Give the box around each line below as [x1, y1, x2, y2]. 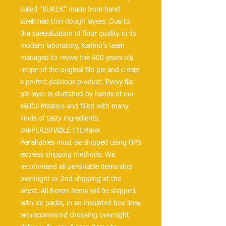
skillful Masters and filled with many [20, 103, 129, 110]
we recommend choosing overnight [20, 212, 129, 219]
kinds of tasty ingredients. [20, 115, 100, 122]
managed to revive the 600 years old [20, 54, 134, 62]
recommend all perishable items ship [20, 163, 132, 171]
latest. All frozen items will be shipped [20, 188, 135, 195]
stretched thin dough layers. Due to [20, 18, 130, 25]
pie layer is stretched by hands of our [20, 91, 134, 98]
